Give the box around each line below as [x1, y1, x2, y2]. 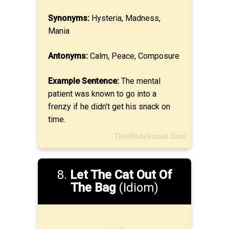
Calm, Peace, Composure [88, 51, 179, 61]
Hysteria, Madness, [89, 13, 161, 23]
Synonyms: [48, 13, 89, 23]
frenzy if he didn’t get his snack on [48, 102, 170, 111]
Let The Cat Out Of [70, 168, 172, 182]
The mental [119, 76, 161, 86]
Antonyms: [48, 51, 88, 61]
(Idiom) [116, 180, 158, 195]
